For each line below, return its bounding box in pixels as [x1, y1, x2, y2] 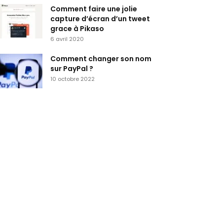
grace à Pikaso [50, 24, 104, 34]
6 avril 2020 [50, 35, 84, 43]
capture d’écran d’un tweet [50, 14, 150, 24]
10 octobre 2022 [50, 75, 95, 83]
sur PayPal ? [50, 64, 93, 74]
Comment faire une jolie [50, 4, 137, 14]
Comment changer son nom [50, 54, 151, 64]
